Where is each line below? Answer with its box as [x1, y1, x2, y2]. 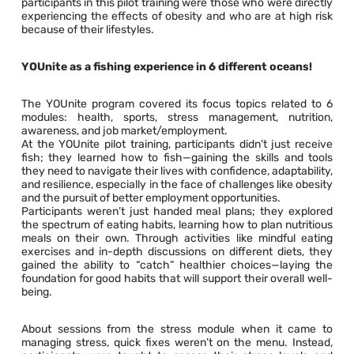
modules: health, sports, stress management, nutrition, [21, 111, 333, 125]
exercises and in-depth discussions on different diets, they [21, 245, 333, 259]
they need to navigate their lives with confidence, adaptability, [21, 164, 333, 179]
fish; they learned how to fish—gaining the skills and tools [21, 151, 333, 165]
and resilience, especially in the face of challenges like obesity [21, 178, 333, 192]
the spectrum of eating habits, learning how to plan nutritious [21, 218, 333, 232]
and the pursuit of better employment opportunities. [21, 191, 281, 205]
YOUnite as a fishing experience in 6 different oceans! [21, 60, 312, 74]
